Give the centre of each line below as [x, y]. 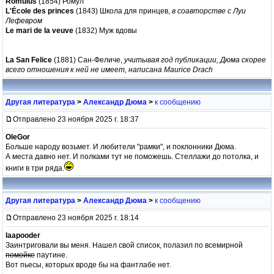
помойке [20, 255]
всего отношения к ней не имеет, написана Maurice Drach [109, 69]
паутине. [51, 255]
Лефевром [24, 20]
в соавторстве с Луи [209, 11]
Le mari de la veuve [39, 30]
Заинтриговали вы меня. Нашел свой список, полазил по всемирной [124, 245]
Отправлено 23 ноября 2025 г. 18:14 [76, 217]
